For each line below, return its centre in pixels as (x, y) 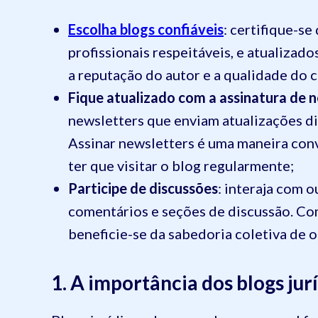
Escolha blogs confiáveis (146, 29)
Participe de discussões (143, 188)
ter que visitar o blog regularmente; (181, 165)
